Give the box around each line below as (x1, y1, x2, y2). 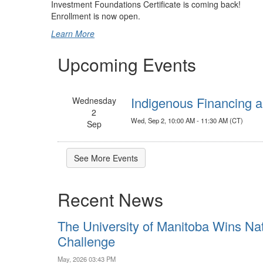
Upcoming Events (58, 52, 196, 77)
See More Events (74, 152, 138, 164)
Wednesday (72, 95, 116, 107)
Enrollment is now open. (51, 10, 140, 22)
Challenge (58, 232, 115, 251)
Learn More (51, 28, 95, 40)
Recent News (58, 187, 163, 213)
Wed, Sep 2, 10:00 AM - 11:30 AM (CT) (130, 116, 243, 126)
